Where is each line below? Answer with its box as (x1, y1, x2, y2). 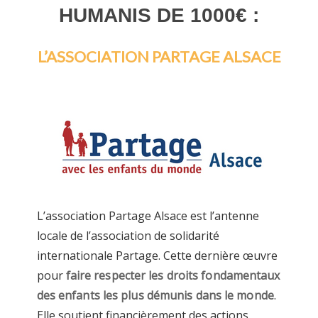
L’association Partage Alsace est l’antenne (36, 208, 259, 224)
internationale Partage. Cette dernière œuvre (36, 248, 278, 264)
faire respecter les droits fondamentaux (65, 268, 280, 284)
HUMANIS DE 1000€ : (59, 4, 259, 27)
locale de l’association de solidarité (36, 228, 219, 244)
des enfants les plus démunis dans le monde (36, 287, 274, 304)
